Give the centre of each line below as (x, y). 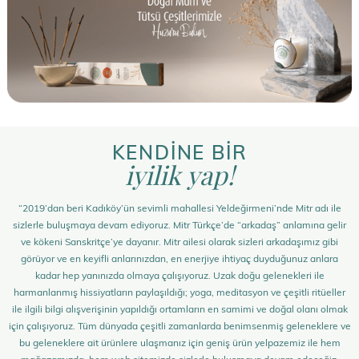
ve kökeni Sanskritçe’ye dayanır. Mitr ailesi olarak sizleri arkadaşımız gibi (179, 242)
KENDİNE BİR (179, 152)
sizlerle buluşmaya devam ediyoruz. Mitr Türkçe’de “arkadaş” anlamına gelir (179, 225)
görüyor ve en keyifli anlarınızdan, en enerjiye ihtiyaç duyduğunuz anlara (179, 258)
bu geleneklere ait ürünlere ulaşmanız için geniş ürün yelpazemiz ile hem (179, 343)
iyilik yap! (179, 175)
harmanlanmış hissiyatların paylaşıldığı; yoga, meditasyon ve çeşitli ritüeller (179, 292)
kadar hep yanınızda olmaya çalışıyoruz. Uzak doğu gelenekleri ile (179, 275)
